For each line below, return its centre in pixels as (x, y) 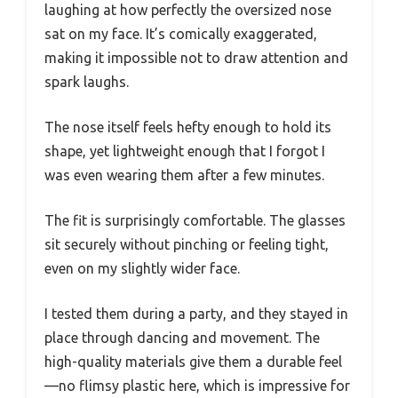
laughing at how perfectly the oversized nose (188, 10)
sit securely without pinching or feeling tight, (187, 245)
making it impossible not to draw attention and (196, 58)
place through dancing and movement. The (182, 338)
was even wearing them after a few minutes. (184, 175)
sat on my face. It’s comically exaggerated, (181, 34)
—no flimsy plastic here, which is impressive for (197, 386)
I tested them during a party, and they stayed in (196, 314)
